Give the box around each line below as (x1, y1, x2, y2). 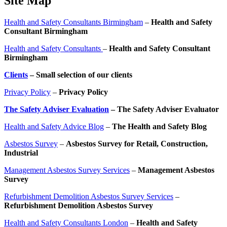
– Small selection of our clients (28, 70, 132, 79)
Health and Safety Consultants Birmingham (4, 17, 143, 26)
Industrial (4, 148, 38, 157)
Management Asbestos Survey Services (4, 165, 130, 174)
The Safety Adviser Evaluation (4, 104, 109, 113)
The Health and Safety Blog (112, 122, 207, 131)
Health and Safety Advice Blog (4, 122, 104, 131)
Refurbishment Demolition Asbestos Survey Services (4, 192, 173, 201)
